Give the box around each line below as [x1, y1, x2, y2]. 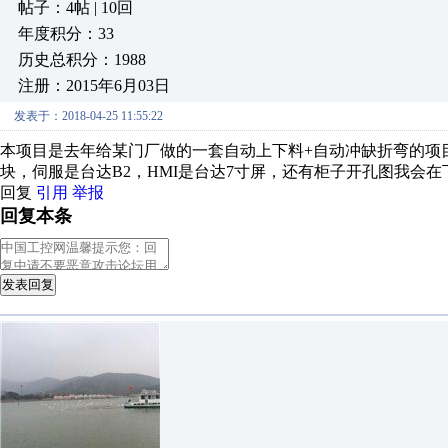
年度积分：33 [18, 25, 114, 42]
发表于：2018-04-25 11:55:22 [14, 109, 163, 123]
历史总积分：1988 [18, 51, 146, 68]
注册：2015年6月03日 [18, 77, 170, 94]
